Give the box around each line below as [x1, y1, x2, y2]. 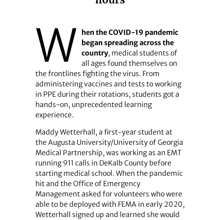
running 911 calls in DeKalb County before [35, 159, 171, 168]
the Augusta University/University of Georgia [35, 138, 183, 147]
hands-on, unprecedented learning [35, 100, 152, 109]
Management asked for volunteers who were [35, 190, 182, 199]
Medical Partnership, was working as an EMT [35, 148, 182, 158]
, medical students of [108, 48, 177, 57]
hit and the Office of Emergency [35, 179, 140, 189]
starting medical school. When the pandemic [35, 169, 183, 178]
